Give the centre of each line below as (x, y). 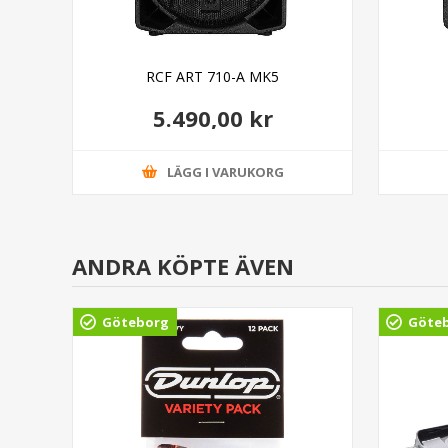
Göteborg (135, 321)
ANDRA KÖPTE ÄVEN (183, 265)
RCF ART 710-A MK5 (213, 76)
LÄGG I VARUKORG (225, 172)
